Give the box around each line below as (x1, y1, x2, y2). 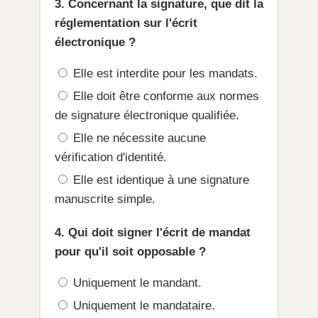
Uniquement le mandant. (70, 276, 202, 290)
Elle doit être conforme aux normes (70, 89, 259, 104)
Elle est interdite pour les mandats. (70, 67, 258, 81)
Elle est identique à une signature (70, 173, 249, 187)
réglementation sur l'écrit (55, 16, 197, 31)
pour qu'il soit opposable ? (55, 245, 206, 259)
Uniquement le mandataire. (70, 299, 215, 313)
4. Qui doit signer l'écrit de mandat (55, 226, 251, 240)
